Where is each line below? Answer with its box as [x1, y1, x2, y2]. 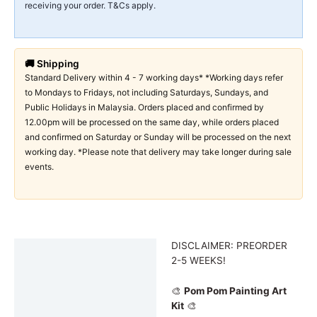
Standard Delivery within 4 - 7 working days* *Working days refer [24, 72, 283, 83]
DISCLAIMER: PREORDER [171, 239, 287, 251]
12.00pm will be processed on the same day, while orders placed [24, 117, 279, 128]
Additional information [21, 270, 129, 282]
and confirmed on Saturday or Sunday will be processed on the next [24, 132, 291, 143]
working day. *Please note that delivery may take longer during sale [24, 146, 292, 158]
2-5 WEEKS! [171, 254, 226, 266]
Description [21, 244, 78, 256]
